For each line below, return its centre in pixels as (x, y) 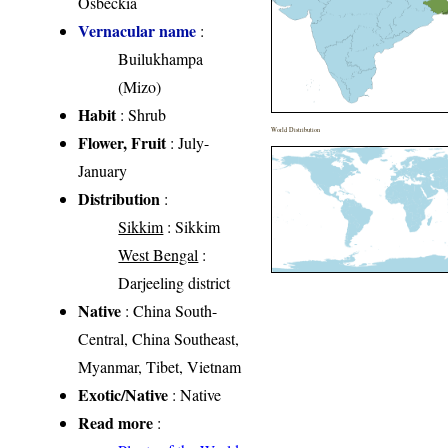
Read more (116, 422)
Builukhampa (161, 58)
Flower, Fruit (122, 142)
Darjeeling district (174, 282)
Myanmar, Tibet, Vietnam (160, 366)
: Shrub (141, 114)
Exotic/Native (123, 394)
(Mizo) (140, 86)
